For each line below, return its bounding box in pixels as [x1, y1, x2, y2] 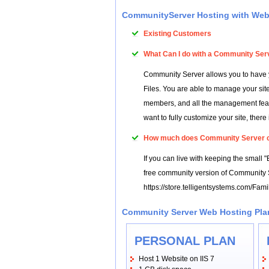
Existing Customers [144, 29, 211, 38]
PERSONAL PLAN [134, 234, 235, 247]
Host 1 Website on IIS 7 [139, 255, 214, 263]
